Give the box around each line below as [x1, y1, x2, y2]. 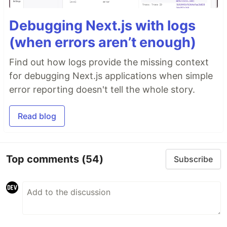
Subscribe [174, 154, 213, 165]
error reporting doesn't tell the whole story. [9, 84, 195, 95]
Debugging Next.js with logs [9, 17, 196, 34]
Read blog [18, 111, 56, 122]
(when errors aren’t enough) [9, 34, 196, 51]
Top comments [6, 153, 82, 165]
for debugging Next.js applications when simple [9, 70, 213, 82]
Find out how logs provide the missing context [9, 57, 209, 68]
